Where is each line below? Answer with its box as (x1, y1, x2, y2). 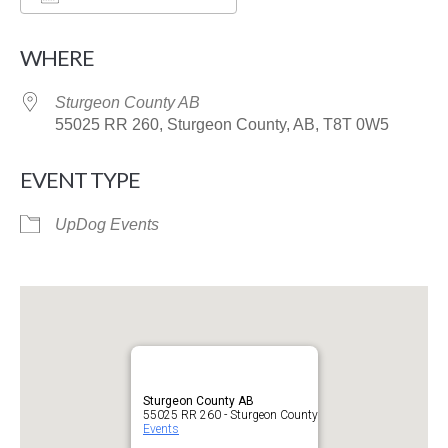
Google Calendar (256, 27, 378, 44)
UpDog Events (55, 216, 159, 233)
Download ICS (55, 27, 159, 44)
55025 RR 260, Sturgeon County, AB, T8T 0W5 (55, 116, 389, 133)
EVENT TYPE (20, 166, 140, 193)
